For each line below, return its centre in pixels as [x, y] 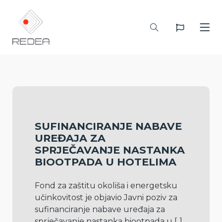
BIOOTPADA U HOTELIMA [106, 162]
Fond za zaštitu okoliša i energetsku [106, 186]
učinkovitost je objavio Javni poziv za [106, 197]
